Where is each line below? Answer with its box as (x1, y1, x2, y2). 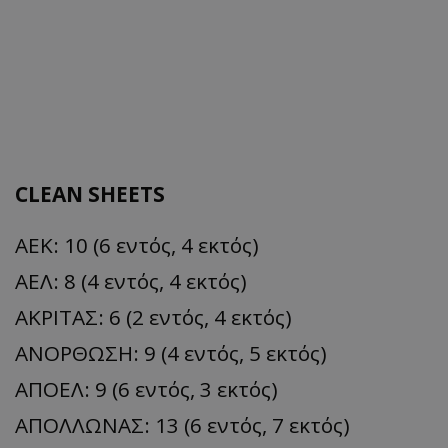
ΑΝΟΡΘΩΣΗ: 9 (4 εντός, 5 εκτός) (15, 338, 327, 367)
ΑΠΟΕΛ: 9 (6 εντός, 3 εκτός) (15, 374, 278, 403)
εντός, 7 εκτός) (207, 410, 350, 439)
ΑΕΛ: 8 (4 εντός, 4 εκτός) (15, 266, 247, 295)
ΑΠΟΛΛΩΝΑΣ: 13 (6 (15, 410, 202, 439)
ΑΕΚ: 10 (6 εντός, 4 (15, 230, 193, 259)
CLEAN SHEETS (15, 179, 165, 208)
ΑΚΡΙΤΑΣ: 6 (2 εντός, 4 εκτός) (15, 302, 292, 331)
